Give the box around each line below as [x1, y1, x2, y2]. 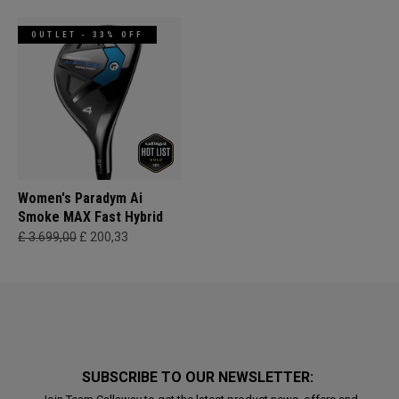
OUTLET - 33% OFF [31, 30, 144, 39]
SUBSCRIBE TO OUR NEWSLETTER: [82, 369, 317, 386]
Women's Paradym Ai [18, 190, 142, 207]
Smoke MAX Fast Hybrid [18, 208, 163, 225]
